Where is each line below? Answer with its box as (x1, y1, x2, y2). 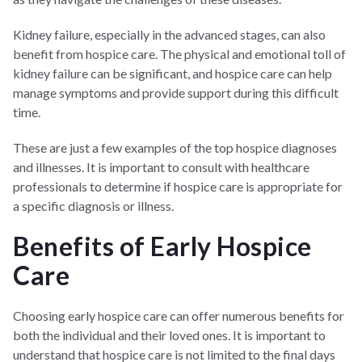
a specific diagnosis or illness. (13, 197, 174, 213)
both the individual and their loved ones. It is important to (13, 326, 326, 343)
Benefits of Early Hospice (13, 229, 312, 262)
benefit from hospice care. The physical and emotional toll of (13, 45, 346, 61)
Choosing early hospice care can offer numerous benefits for (13, 307, 344, 323)
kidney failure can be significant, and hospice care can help (13, 65, 332, 81)
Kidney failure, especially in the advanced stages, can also (13, 26, 326, 42)
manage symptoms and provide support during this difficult (13, 84, 339, 100)
